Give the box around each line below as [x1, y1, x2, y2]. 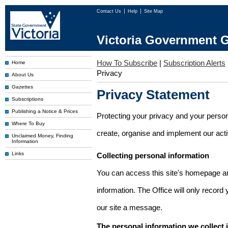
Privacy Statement [97, 88, 210, 102]
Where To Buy [12, 121, 45, 126]
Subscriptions [12, 96, 43, 102]
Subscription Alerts [163, 59, 225, 67]
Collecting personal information [97, 151, 209, 160]
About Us [12, 72, 34, 77]
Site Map [144, 9, 163, 14]
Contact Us [97, 9, 123, 14]
